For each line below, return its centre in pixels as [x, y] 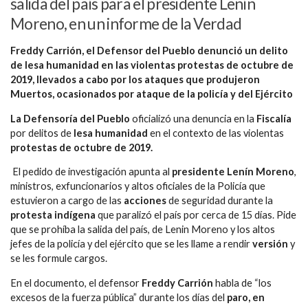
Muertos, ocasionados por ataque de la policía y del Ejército [152, 94]
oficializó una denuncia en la [194, 118]
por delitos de [41, 133]
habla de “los [243, 283]
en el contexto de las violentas [216, 133]
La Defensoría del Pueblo [71, 118]
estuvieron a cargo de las [67, 201]
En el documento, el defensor [75, 283]
